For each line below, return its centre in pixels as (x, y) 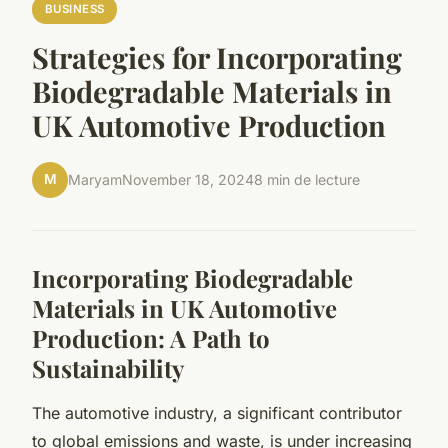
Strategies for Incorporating (217, 56)
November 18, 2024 (188, 180)
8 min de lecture (307, 180)
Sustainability (108, 367)
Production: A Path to (151, 337)
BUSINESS (74, 9)
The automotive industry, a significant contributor (217, 412)
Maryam (95, 180)
